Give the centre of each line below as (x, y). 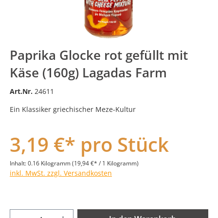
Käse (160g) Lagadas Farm (88, 72)
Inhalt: (19, 163)
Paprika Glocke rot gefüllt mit (99, 55)
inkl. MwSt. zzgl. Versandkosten (61, 173)
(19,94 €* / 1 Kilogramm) (105, 163)
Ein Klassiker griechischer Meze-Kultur (73, 109)
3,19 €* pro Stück (89, 144)
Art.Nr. (22, 91)
